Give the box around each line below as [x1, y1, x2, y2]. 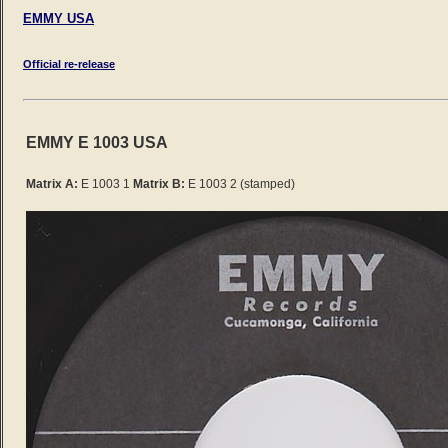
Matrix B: [133, 177, 185, 192]
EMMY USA [23, 10, 94, 26]
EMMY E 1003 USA [26, 133, 168, 151]
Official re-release [23, 57, 115, 70]
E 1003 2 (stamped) [185, 177, 295, 192]
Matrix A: [26, 177, 78, 192]
